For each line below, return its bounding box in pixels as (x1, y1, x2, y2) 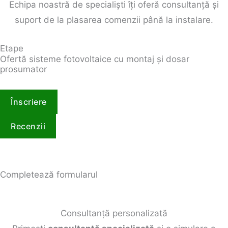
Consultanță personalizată (61, 208, 167, 218)
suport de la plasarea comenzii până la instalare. (15, 14, 213, 25)
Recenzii (11, 121, 45, 131)
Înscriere (11, 96, 47, 107)
